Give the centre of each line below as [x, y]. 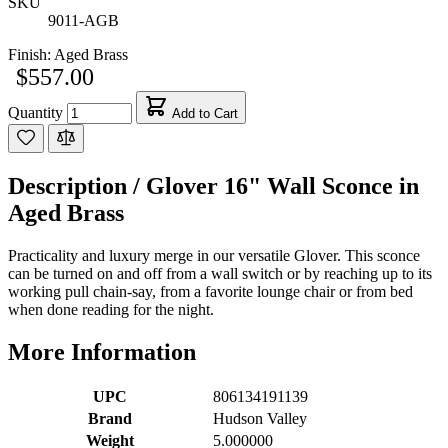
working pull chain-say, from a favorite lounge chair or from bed [210, 291]
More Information [102, 351]
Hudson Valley [260, 419]
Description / [77, 185]
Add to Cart [205, 113]
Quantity [35, 112]
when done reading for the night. [111, 309]
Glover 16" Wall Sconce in [282, 185]
